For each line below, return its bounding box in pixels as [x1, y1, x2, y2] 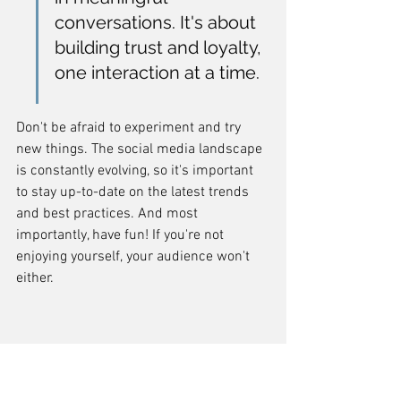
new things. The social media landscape [16, 141, 266, 158]
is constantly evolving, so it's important [16, 162, 257, 180]
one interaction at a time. [55, 62, 260, 83]
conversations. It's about [55, 12, 260, 33]
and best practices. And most [16, 205, 201, 223]
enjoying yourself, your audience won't [16, 248, 253, 266]
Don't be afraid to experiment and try [16, 119, 244, 137]
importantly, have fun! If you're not [16, 226, 227, 244]
